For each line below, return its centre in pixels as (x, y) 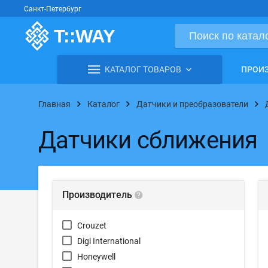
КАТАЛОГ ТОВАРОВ (143, 69)
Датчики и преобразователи (192, 104)
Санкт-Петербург (53, 9)
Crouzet (92, 226)
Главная (54, 104)
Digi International (109, 241)
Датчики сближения (148, 140)
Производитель (97, 194)
